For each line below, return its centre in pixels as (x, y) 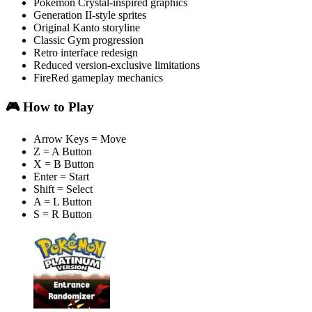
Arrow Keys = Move (80, 139)
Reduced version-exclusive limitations (117, 65)
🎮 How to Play (50, 107)
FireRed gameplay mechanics (98, 78)
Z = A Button (63, 151)
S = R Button (63, 214)
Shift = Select (63, 189)
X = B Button (64, 164)
